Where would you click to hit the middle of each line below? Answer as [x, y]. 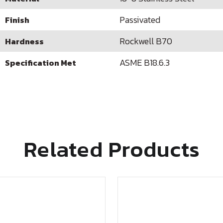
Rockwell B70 [146, 41]
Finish [17, 20]
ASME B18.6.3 [145, 62]
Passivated [140, 20]
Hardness [24, 41]
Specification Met [41, 62]
